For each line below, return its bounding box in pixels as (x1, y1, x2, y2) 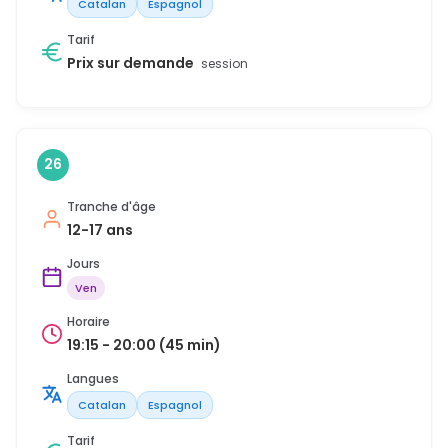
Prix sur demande (67, 52, 197, 73)
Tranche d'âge (67, 197, 156, 215)
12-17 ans (67, 219, 133, 240)
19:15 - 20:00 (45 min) (67, 334, 221, 355)
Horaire (67, 312, 110, 330)
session (201, 54, 248, 72)
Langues (67, 369, 119, 387)
